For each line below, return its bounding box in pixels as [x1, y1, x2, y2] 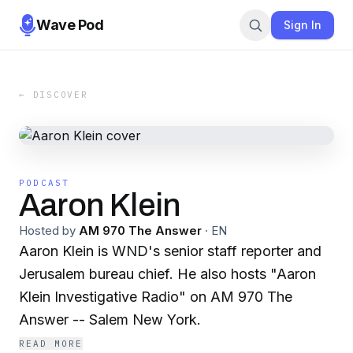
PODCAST [19, 177, 70, 188]
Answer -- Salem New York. [19, 311, 201, 328]
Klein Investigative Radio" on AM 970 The [19, 288, 292, 305]
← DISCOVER [19, 89, 88, 100]
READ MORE [19, 338, 83, 349]
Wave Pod [36, 16, 104, 33]
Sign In [284, 17, 321, 32]
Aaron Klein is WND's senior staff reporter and [19, 243, 321, 259]
